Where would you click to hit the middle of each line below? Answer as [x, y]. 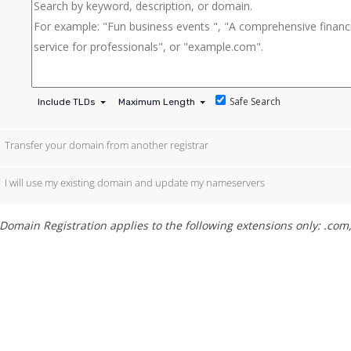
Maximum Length [157, 102]
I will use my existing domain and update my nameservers [135, 183]
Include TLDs [66, 102]
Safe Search [255, 101]
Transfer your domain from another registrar [107, 145]
